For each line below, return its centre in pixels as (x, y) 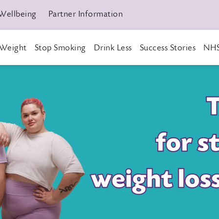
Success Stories (167, 48)
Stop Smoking (60, 48)
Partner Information (85, 15)
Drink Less (113, 48)
